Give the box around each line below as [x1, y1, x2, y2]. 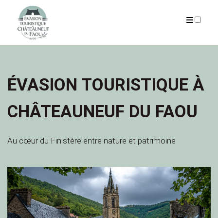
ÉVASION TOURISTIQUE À [7, 74, 204, 95]
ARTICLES [144, 30, 175, 38]
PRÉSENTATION [43, 30, 92, 38]
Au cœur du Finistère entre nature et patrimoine [7, 135, 176, 145]
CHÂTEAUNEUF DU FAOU [7, 101, 198, 122]
